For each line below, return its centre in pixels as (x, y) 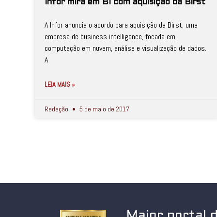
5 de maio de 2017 (104, 109)
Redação (57, 109)
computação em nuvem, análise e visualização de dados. (125, 48)
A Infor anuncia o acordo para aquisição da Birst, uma (121, 25)
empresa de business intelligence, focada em (110, 37)
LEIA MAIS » (60, 84)
